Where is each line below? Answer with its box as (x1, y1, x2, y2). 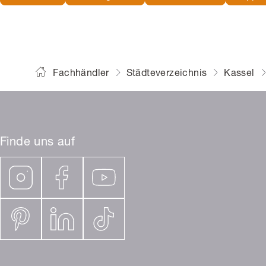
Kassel (224, 69, 255, 80)
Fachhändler (53, 69, 109, 80)
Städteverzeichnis (126, 69, 207, 80)
